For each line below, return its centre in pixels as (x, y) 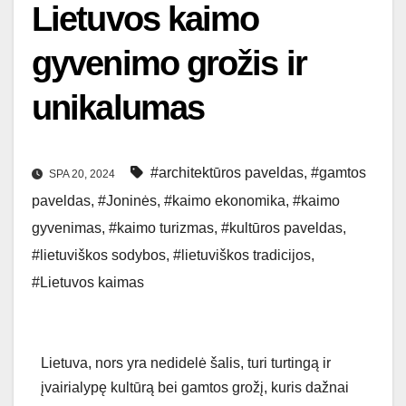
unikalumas (118, 108)
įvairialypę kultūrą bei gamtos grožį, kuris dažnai (195, 388)
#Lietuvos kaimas (88, 283)
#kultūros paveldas (282, 228)
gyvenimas (67, 228)
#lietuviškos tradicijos (242, 256)
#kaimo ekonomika (225, 201)
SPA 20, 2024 (82, 174)
